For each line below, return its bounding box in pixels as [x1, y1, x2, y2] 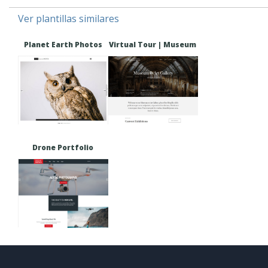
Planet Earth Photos [23, 39, 102, 50]
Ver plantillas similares [18, 11, 119, 25]
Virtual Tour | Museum [109, 39, 196, 50]
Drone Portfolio [32, 142, 93, 153]
